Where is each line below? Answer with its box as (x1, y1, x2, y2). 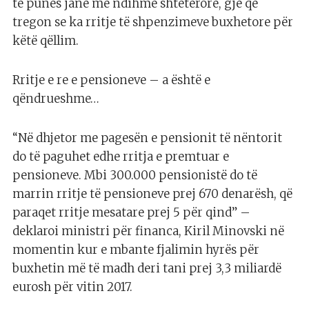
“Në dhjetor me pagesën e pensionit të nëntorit (12, 130, 282, 146)
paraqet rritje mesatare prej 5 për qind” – (12, 204, 250, 220)
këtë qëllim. (12, 32, 79, 48)
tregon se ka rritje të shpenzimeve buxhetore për (12, 14, 293, 30)
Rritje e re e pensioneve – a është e (12, 72, 210, 88)
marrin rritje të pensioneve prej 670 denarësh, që (12, 186, 292, 201)
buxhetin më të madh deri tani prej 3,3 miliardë (12, 260, 281, 276)
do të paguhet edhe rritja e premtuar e (12, 148, 229, 164)
